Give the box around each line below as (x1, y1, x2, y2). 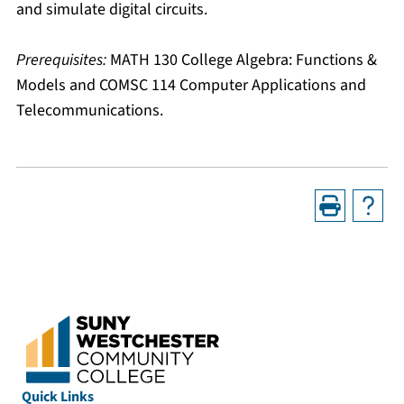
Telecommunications (16, 99, 160, 122)
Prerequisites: (16, 49, 106, 71)
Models (16, 74, 66, 96)
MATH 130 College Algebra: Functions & (110, 49, 377, 71)
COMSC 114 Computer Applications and (99, 74, 366, 96)
